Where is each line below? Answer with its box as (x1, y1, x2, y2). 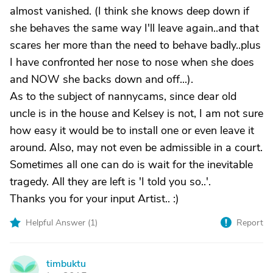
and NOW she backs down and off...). (10, 72, 193, 87)
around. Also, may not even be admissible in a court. (10, 140, 263, 155)
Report (236, 217, 263, 229)
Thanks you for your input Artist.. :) (10, 191, 179, 206)
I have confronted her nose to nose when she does (10, 55, 254, 69)
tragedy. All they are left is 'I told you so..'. (10, 174, 211, 189)
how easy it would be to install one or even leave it (10, 123, 254, 138)
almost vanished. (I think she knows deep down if (10, 4, 249, 18)
